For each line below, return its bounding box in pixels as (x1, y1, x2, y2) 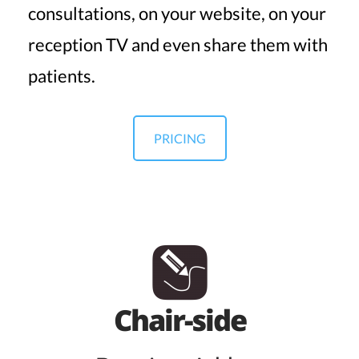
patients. (28, 64, 95, 87)
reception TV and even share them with (28, 33, 328, 55)
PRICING (153, 130, 206, 146)
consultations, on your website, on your (28, 2, 326, 24)
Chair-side (113, 300, 246, 340)
